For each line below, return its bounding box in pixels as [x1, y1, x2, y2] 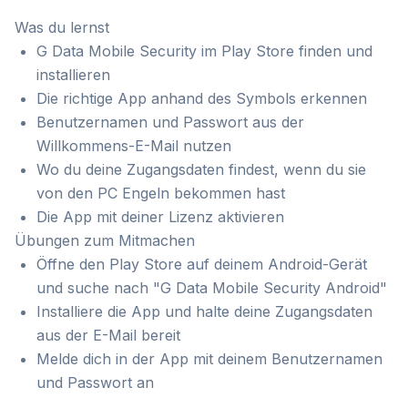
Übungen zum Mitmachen [15, 231, 195, 250]
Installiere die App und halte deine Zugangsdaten [36, 302, 372, 321]
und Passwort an [36, 373, 154, 392]
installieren [36, 66, 110, 84]
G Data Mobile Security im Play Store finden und [36, 42, 372, 60]
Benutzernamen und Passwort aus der [36, 113, 304, 131]
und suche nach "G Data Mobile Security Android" [36, 279, 387, 297]
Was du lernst [15, 18, 109, 36]
